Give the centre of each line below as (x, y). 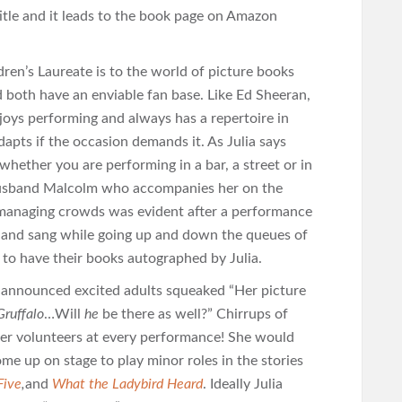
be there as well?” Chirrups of (193, 314)
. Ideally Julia (243, 384)
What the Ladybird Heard (127, 384)
